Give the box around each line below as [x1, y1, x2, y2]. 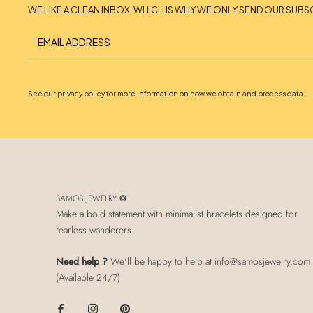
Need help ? [56, 254, 110, 269]
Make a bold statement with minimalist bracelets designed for [56, 206, 298, 221]
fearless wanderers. [56, 222, 134, 237]
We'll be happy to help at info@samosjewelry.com [110, 254, 310, 269]
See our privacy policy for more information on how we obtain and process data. [28, 89, 305, 98]
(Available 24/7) [56, 270, 120, 285]
